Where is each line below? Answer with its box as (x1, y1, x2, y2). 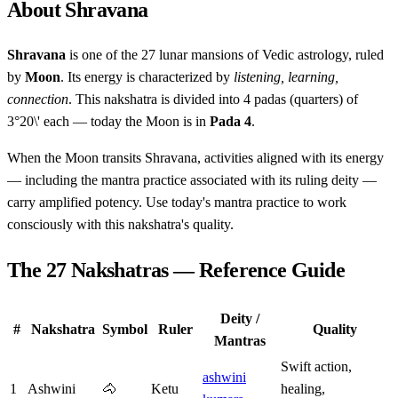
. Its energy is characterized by (60, 69, 234, 85)
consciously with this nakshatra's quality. (7, 217, 234, 233)
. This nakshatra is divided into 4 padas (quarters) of (68, 92, 358, 107)
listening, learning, (234, 69, 338, 85)
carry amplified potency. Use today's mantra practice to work (7, 195, 346, 211)
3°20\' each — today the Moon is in (7, 114, 210, 130)
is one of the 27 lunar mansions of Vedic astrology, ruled (66, 47, 384, 63)
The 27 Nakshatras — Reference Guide (7, 259, 345, 283)
